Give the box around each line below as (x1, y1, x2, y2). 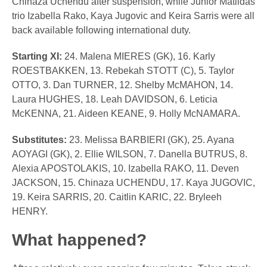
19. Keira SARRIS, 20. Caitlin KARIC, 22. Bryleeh (12, 192, 222, 203)
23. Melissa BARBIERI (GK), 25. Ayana (67, 135, 234, 145)
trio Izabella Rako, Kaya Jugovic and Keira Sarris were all (12, 11, 254, 21)
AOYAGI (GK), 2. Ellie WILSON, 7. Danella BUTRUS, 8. (12, 149, 247, 160)
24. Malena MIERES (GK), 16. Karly (62, 51, 215, 62)
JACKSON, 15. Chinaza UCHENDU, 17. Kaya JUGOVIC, (12, 178, 255, 188)
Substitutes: (12, 135, 67, 145)
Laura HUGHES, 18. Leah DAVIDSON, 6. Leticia (12, 94, 218, 105)
